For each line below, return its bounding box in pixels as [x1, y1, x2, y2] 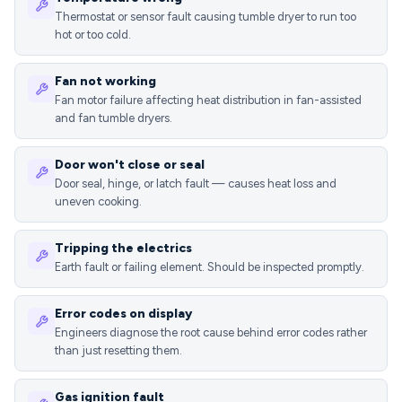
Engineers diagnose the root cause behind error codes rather [55, 326, 367, 339]
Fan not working [55, 74, 156, 89]
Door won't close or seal [55, 157, 205, 172]
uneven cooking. [55, 195, 142, 208]
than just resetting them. [55, 344, 182, 357]
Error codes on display [55, 306, 192, 321]
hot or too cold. [55, 28, 131, 41]
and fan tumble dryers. [55, 111, 172, 125]
